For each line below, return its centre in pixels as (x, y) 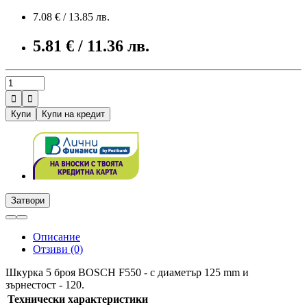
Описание (57, 236)
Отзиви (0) (58, 249)
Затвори (28, 200)
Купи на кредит (73, 114)
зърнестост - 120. (45, 284)
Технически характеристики (78, 299)
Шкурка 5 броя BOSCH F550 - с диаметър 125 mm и (127, 272)
